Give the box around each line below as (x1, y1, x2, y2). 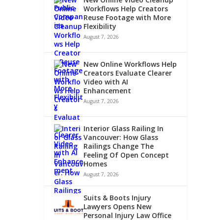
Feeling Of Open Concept (83, 150, 169, 160)
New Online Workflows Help (83, 59, 177, 69)
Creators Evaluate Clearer (83, 68, 172, 78)
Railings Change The (83, 141, 154, 151)
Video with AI (83, 77, 129, 86)
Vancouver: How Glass (83, 132, 159, 142)
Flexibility (83, 21, 117, 31)
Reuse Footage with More (83, 12, 171, 22)
